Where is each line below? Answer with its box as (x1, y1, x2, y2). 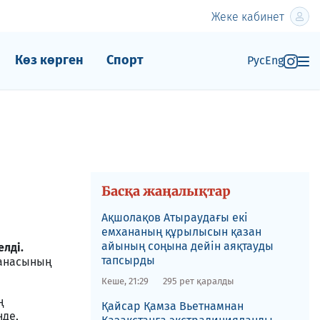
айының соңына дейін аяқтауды (101, 239, 274, 253)
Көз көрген (14, 52, 84, 68)
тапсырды (101, 254, 155, 267)
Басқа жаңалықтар (101, 183, 231, 199)
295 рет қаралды (162, 276, 234, 286)
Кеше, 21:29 (101, 276, 149, 286)
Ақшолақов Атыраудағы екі (101, 211, 248, 224)
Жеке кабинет (211, 9, 284, 24)
